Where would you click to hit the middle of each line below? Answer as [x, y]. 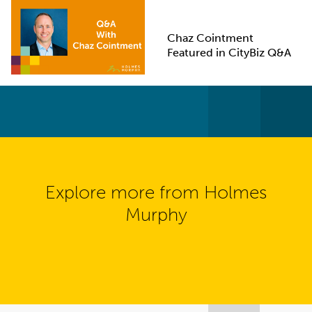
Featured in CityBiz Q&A [229, 52]
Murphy [156, 215]
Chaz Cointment [210, 38]
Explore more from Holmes [156, 193]
